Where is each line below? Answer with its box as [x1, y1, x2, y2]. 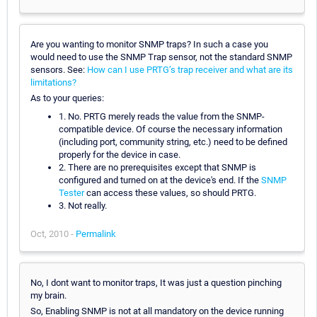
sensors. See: [30, 64, 87, 75]
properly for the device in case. [59, 149, 180, 160]
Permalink [76, 228, 116, 239]
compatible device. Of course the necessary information [59, 123, 282, 134]
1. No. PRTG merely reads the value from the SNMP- [59, 110, 265, 122]
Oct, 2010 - [30, 228, 76, 239]
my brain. [30, 289, 67, 301]
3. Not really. [59, 200, 107, 211]
